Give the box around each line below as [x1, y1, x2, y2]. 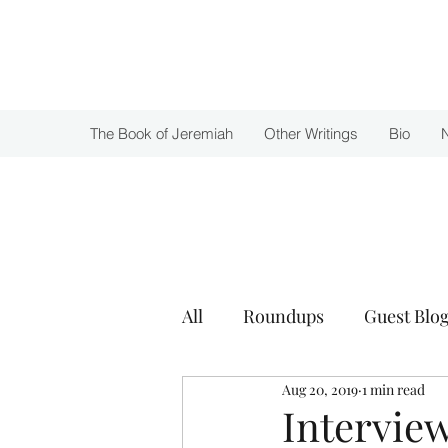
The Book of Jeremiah [90, 124, 233, 143]
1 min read [362, 379, 425, 399]
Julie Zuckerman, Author [80, 46, 320, 76]
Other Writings [264, 124, 358, 143]
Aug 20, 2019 [282, 379, 358, 399]
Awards [222, 383, 282, 408]
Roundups [243, 303, 324, 328]
